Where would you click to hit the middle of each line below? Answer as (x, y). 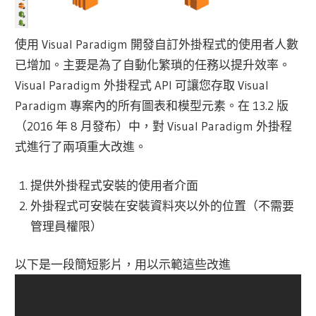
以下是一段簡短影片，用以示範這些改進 (123, 265)
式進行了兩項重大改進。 (81, 147)
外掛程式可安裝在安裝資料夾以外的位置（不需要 (162, 205)
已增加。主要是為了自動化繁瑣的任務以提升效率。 (153, 65)
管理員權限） (66, 226)
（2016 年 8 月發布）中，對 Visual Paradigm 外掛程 (154, 126)
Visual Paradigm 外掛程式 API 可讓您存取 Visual (142, 85)
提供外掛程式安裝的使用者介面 (114, 185)
